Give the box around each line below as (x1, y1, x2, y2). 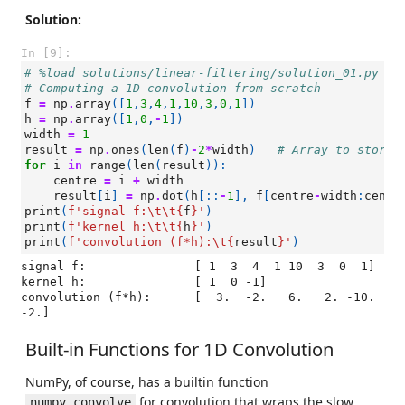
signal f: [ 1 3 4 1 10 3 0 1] (21, 259, 86, 273)
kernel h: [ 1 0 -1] (21, 275, 86, 288)
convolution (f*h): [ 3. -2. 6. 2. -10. (21, 290, 151, 304)
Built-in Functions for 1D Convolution (25, 336, 334, 363)
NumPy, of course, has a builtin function (25, 373, 268, 391)
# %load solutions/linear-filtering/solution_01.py (24, 66, 379, 80)
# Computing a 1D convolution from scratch (24, 81, 321, 95)
